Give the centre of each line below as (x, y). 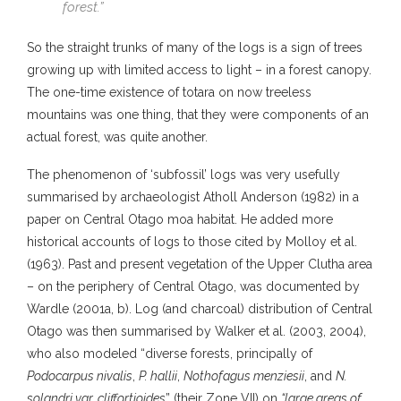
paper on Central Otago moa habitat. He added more (180, 219)
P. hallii (158, 375)
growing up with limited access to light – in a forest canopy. (199, 69)
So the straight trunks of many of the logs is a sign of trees (195, 47)
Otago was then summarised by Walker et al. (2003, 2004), (196, 331)
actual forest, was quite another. (117, 137)
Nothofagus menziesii (244, 375)
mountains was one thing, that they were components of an (198, 114)
